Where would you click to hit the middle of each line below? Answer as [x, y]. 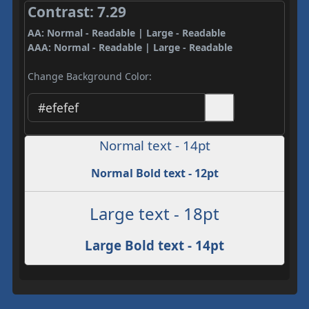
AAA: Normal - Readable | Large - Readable [130, 47]
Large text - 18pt [154, 213]
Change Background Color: [89, 76]
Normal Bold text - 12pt [154, 173]
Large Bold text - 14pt [154, 245]
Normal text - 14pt [154, 145]
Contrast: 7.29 [77, 12]
